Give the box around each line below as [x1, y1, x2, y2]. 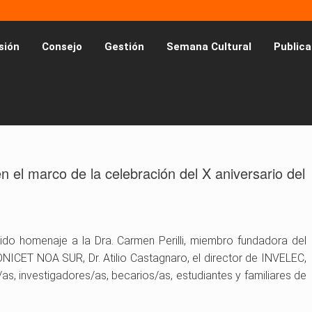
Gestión [104, 40, 144, 53]
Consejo [42, 40, 82, 53]
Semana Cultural [166, 40, 251, 53]
